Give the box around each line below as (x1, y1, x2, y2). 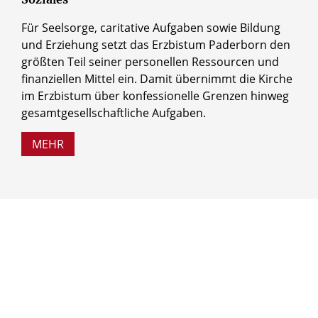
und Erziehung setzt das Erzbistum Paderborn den (21, 37, 290, 53)
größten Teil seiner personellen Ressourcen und (21, 54, 279, 70)
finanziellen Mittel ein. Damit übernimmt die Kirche (21, 71, 292, 87)
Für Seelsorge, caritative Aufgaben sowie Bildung (21, 20, 280, 36)
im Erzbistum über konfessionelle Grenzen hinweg (21, 88, 289, 104)
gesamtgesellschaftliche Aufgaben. (21, 105, 206, 121)
